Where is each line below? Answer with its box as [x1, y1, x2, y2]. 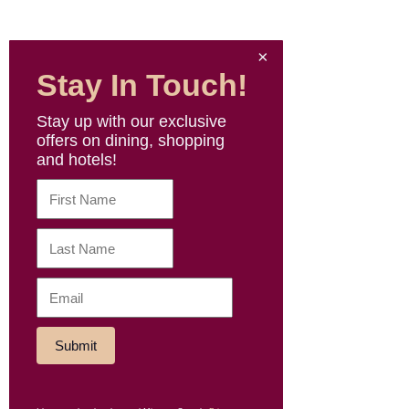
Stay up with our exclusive [37, 112, 226, 131]
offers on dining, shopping [37, 131, 225, 150]
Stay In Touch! [37, 68, 247, 102]
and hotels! [37, 151, 117, 169]
